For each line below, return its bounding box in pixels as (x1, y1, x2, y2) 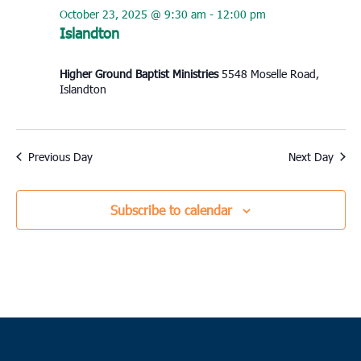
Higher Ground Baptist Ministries (59, 66, 222, 82)
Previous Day (27, 149, 93, 165)
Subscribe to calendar (110, 201, 232, 219)
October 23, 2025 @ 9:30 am (59, 6, 206, 23)
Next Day (288, 149, 334, 165)
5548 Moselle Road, (221, 66, 319, 82)
